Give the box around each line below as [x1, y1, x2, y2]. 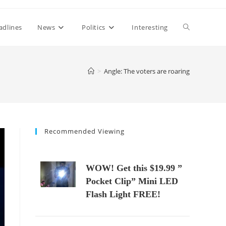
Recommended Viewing [44, 127, 125, 136]
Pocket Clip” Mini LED [86, 176, 178, 186]
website [183, 60, 209, 69]
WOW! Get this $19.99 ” [86, 163, 182, 173]
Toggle [183, 22, 205, 32]
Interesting [132, 23, 168, 32]
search [183, 97, 206, 106]
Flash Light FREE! [86, 189, 160, 199]
